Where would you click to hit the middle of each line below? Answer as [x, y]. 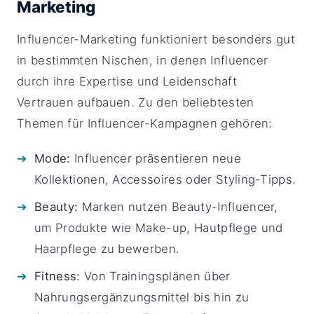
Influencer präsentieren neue [156, 158]
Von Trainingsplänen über [155, 276]
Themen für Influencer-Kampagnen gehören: [145, 123]
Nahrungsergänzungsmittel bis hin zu [142, 297]
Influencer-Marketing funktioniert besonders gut [156, 39]
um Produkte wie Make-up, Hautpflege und [159, 228]
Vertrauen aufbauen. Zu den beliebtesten [136, 102]
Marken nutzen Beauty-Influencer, [178, 207]
